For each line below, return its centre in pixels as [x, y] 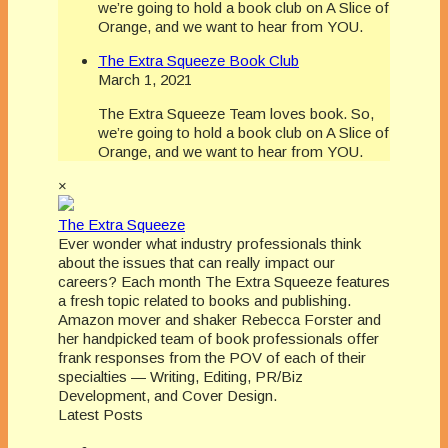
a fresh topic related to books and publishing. [204, 301]
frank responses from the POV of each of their [212, 358]
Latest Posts [100, 415]
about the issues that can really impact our [196, 263]
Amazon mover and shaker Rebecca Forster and [219, 320]
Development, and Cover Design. [167, 396]
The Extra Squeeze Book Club [198, 61]
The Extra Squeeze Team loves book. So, [236, 114]
